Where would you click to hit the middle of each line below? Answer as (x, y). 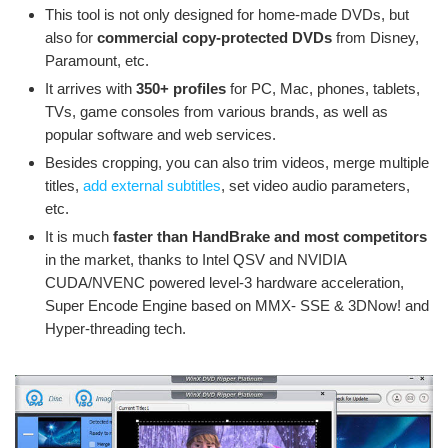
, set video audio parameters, (315, 186)
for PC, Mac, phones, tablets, (323, 89)
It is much (79, 237)
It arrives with (90, 89)
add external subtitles (152, 186)
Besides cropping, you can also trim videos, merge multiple (237, 163)
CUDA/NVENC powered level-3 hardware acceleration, (224, 283)
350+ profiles (181, 89)
